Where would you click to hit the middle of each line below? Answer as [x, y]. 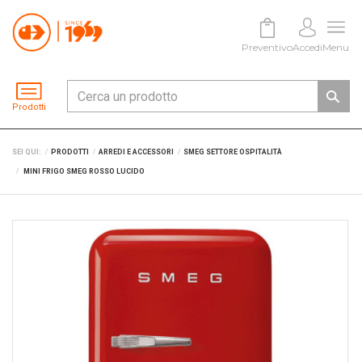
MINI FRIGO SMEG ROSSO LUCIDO [84, 171]
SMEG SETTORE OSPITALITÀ [233, 152]
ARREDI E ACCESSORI [136, 152]
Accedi [308, 47]
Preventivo [267, 47]
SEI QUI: [27, 152]
